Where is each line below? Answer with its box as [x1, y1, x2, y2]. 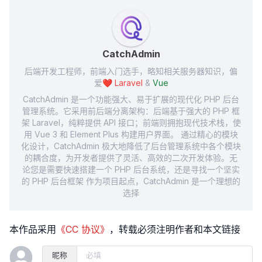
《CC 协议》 [56, 223, 109, 235]
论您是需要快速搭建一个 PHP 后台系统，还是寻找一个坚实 [22, 164, 240, 174]
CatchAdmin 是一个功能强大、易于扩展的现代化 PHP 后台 [23, 94, 239, 104]
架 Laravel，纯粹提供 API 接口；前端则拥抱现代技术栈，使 [21, 118, 241, 127]
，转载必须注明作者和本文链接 [109, 223, 240, 235]
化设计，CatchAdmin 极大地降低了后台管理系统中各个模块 [21, 141, 241, 151]
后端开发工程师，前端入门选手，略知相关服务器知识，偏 [25, 66, 237, 76]
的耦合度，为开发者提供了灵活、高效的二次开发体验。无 [25, 153, 237, 163]
